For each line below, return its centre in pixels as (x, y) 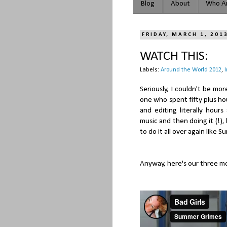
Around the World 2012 (191, 70)
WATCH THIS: (174, 56)
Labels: (150, 70)
